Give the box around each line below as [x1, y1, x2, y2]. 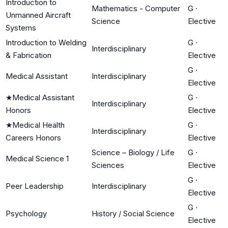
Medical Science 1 [6, 153, 69, 163]
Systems [6, 22, 36, 33]
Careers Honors [6, 132, 61, 142]
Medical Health [12, 120, 65, 130]
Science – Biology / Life [92, 147, 175, 157]
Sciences [92, 160, 124, 170]
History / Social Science [92, 208, 175, 218]
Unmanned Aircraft [6, 10, 71, 20]
